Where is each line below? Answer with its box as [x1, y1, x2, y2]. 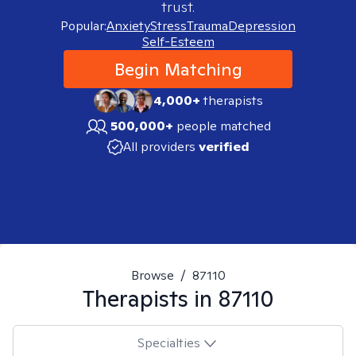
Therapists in [82, 284, 218, 313]
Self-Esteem [141, 33, 215, 50]
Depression [228, 17, 296, 34]
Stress [150, 17, 187, 34]
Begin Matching [114, 58, 242, 80]
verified [198, 138, 250, 155]
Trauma [187, 17, 228, 34]
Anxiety [106, 17, 150, 34]
